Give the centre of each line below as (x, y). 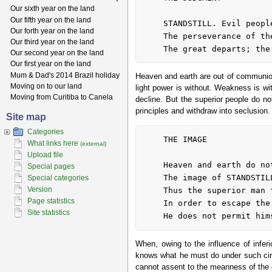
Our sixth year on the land (53, 9)
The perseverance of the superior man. (153, 36)
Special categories (58, 178)
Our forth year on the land (52, 31)
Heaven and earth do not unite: (153, 165)
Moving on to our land (46, 86)
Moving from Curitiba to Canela (62, 97)
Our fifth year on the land (51, 20)
